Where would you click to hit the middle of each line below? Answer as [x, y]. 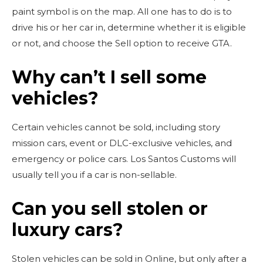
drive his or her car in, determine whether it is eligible [129, 27]
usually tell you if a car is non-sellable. [94, 174]
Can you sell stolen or [110, 208]
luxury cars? [68, 230]
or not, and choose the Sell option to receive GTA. [122, 43]
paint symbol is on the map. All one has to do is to [122, 11]
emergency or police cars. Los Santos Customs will [124, 159]
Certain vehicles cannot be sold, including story [116, 127]
